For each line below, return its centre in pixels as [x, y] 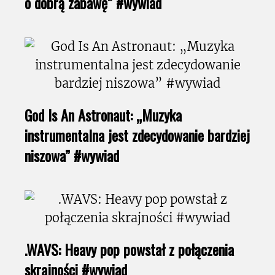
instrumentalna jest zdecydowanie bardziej [137, 135]
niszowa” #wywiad [72, 156]
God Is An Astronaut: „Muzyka [103, 115]
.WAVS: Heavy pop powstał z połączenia [129, 250]
